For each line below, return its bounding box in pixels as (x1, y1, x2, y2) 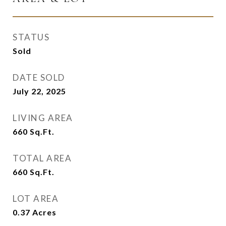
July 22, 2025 (13, 86, 66, 96)
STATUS (13, 32, 49, 42)
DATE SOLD (13, 72, 65, 83)
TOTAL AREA (13, 153, 72, 163)
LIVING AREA (13, 112, 73, 123)
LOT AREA (13, 193, 59, 204)
